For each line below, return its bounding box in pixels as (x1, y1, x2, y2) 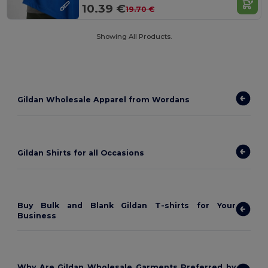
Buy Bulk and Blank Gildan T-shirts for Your (17, 200, 236, 210)
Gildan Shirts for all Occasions (17, 148, 145, 158)
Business (17, 211, 57, 220)
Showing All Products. (96, 32, 172, 41)
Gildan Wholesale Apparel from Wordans (17, 95, 190, 105)
